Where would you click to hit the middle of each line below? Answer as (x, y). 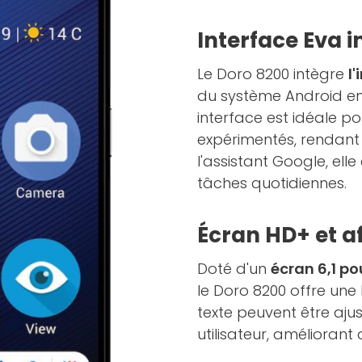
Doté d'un (234, 268)
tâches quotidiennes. (272, 183)
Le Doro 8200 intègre (273, 74)
